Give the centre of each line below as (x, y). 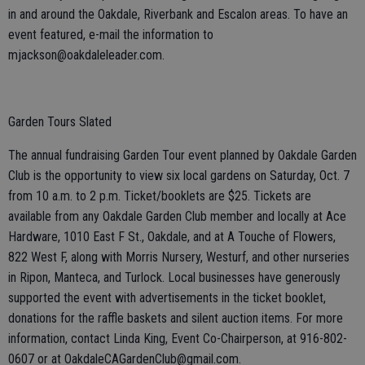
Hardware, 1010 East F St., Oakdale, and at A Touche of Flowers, (172, 236)
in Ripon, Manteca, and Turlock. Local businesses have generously (174, 277)
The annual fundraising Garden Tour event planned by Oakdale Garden (182, 155)
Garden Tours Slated (60, 121)
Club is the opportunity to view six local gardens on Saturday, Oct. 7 (179, 175)
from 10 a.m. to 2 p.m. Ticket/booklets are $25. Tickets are (160, 196)
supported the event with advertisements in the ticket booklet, (167, 297)
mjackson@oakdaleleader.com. (86, 55)
